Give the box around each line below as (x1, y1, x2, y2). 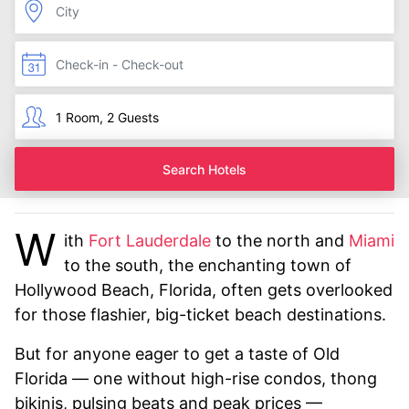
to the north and (211, 231, 349, 250)
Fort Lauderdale (89, 231, 211, 250)
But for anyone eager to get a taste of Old (15, 344, 340, 363)
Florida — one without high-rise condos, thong (15, 369, 377, 388)
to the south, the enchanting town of (64, 256, 351, 275)
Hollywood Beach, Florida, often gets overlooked (15, 280, 393, 299)
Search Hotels (163, 161, 246, 177)
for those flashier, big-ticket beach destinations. (15, 305, 386, 324)
